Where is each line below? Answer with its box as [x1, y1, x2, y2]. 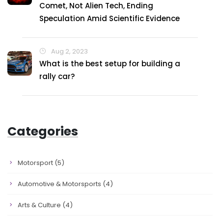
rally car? [39, 71, 75, 82]
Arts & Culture [18, 200, 62, 210]
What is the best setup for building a [39, 58, 180, 69]
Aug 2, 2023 [50, 47, 88, 56]
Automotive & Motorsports [18, 179, 103, 189]
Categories [7, 123, 78, 140]
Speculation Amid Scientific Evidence [39, 13, 180, 24]
